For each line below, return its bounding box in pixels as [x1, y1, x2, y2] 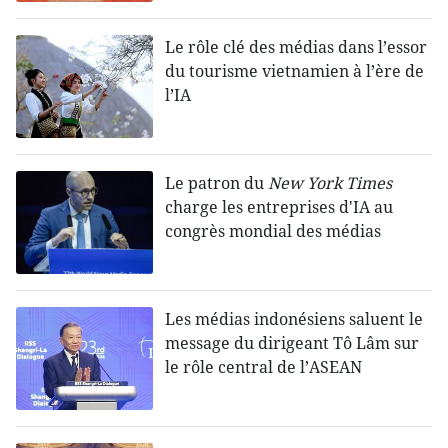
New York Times [268, 172, 393, 195]
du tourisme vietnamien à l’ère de [165, 60, 425, 83]
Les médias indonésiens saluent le [165, 308, 424, 331]
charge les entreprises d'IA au [165, 196, 394, 219]
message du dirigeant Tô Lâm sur [165, 332, 420, 355]
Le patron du [165, 172, 269, 195]
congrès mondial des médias [165, 220, 382, 243]
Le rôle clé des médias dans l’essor [165, 36, 428, 59]
